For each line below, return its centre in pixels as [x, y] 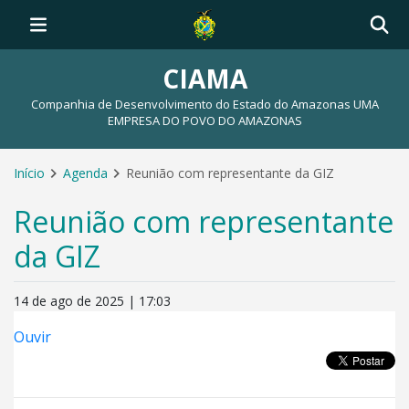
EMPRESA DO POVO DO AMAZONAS [204, 121]
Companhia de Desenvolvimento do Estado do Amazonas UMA [204, 104]
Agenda [85, 173]
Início [29, 173]
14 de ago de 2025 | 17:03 [92, 301]
